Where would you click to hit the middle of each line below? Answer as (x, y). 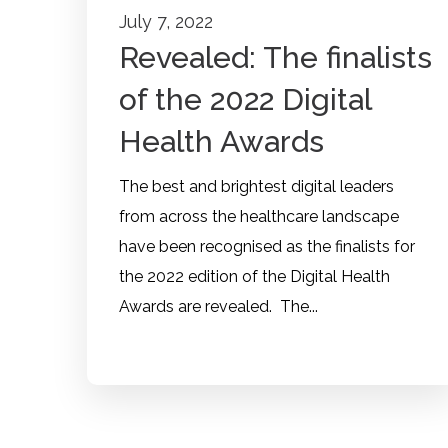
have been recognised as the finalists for (267, 247)
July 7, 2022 (166, 22)
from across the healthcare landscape (259, 217)
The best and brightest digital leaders (256, 187)
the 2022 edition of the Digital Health (254, 277)
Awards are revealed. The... (218, 307)
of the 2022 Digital (245, 100)
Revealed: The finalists (275, 58)
